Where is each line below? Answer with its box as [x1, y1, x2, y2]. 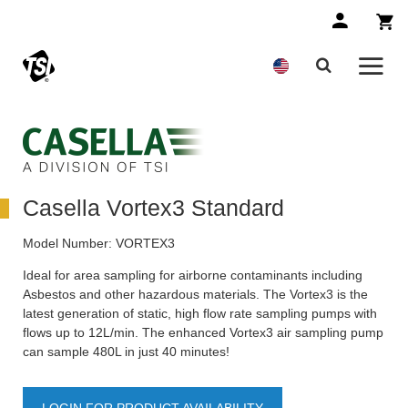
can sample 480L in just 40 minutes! [23, 344, 229, 360]
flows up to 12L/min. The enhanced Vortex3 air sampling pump [23, 325, 383, 341]
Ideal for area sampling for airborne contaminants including [23, 268, 362, 283]
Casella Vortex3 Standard [23, 195, 284, 221]
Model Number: [23, 236, 112, 251]
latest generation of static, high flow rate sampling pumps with [23, 306, 377, 321]
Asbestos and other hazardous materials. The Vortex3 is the [23, 287, 368, 302]
